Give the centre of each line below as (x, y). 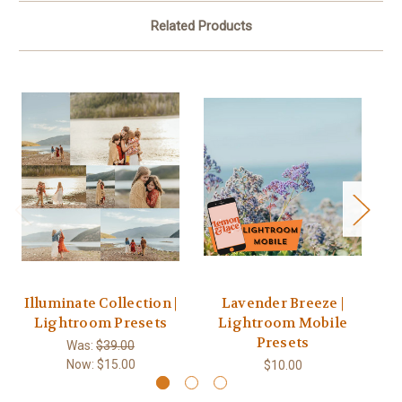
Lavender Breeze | (283, 303)
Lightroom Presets (100, 323)
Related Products (201, 26)
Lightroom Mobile (283, 323)
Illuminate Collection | (100, 303)
